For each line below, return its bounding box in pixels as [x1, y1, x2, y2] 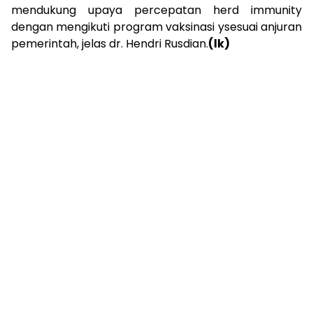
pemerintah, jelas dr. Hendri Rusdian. [11, 36, 208, 52]
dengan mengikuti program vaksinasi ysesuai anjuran [11, 19, 302, 36]
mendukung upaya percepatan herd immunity [11, 2, 302, 19]
